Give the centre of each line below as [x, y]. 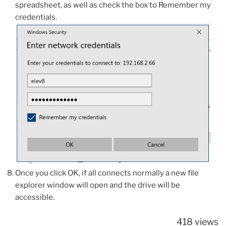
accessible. [35, 197]
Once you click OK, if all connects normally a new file [107, 173]
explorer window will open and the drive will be [98, 185]
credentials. [43, 17]
